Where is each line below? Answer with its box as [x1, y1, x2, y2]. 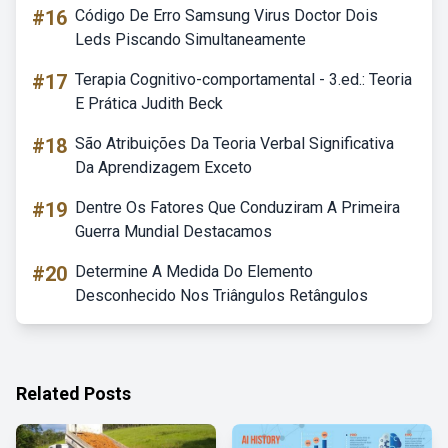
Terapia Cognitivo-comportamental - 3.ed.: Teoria [75, 70, 412, 89]
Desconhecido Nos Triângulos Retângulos [75, 286, 368, 305]
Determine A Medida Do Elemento [75, 262, 313, 281]
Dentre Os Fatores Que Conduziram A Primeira [75, 198, 400, 217]
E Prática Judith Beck [75, 94, 223, 113]
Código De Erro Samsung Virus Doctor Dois [75, 6, 378, 25]
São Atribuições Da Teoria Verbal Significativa [75, 134, 394, 153]
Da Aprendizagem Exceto [75, 158, 252, 177]
